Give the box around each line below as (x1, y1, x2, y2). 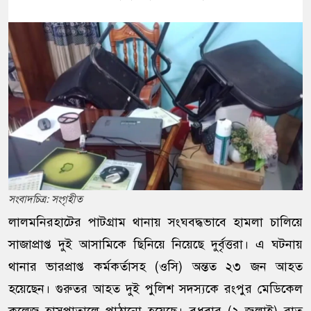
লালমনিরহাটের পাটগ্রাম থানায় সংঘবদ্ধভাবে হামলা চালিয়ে (8, 215, 303, 230)
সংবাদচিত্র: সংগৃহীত (8, 193, 83, 206)
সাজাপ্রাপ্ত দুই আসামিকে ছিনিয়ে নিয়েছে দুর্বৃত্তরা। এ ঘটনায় (8, 237, 303, 253)
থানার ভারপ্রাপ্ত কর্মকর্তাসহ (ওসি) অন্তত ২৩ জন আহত (8, 259, 303, 275)
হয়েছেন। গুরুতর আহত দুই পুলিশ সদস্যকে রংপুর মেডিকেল (8, 281, 303, 297)
